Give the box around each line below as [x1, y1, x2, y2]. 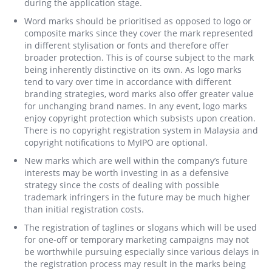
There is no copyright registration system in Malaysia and [24, 124, 258, 136]
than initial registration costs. [24, 203, 144, 215]
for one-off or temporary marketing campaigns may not [24, 234, 249, 245]
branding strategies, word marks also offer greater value [24, 88, 254, 100]
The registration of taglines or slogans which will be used [24, 222, 257, 233]
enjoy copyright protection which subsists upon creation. [24, 112, 256, 124]
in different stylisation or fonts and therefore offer [24, 39, 229, 51]
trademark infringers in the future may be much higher [24, 191, 250, 203]
